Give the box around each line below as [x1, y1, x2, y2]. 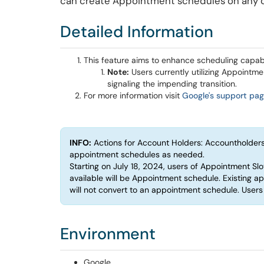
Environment [60, 223, 156, 244]
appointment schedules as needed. [70, 149, 204, 160]
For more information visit [84, 90, 182, 101]
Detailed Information [60, 21, 213, 42]
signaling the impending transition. [107, 78, 237, 89]
